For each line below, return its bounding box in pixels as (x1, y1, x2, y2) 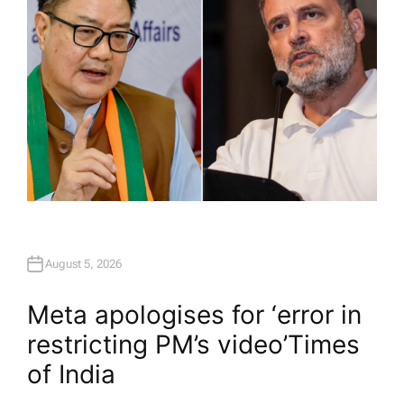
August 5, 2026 (45, 257, 122, 271)
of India (27, 358, 115, 390)
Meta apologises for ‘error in (27, 298, 362, 330)
